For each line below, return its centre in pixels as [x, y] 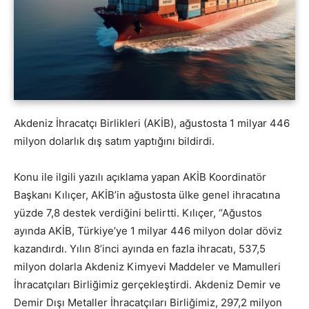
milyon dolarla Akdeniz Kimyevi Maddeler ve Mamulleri [147, 267]
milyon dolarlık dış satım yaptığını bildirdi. [114, 141]
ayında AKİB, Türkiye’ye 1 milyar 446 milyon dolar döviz [148, 231]
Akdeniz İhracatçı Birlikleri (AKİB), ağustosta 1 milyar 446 [152, 123]
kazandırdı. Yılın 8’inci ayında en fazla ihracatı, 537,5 [140, 249]
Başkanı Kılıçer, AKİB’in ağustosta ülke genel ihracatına [147, 195]
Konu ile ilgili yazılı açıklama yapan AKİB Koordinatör [140, 177]
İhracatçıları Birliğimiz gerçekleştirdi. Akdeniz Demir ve [147, 285]
